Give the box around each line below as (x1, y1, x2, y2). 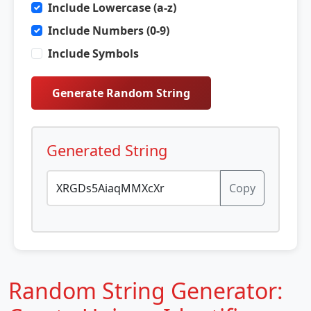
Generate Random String (52, 85, 190, 101)
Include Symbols (48, 46, 139, 61)
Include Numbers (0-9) (48, 23, 169, 38)
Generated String (47, 140, 167, 160)
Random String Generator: (8, 276, 283, 305)
